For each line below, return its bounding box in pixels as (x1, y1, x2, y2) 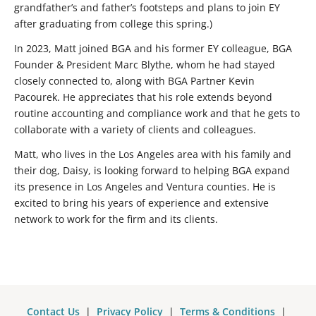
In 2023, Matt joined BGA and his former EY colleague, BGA (14, 41, 292, 55)
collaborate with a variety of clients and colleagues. (14, 122, 256, 136)
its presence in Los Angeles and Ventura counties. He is (14, 179, 276, 193)
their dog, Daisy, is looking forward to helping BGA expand (14, 163, 290, 177)
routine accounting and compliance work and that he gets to (14, 106, 300, 120)
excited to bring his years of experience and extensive (14, 195, 269, 209)
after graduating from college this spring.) (14, 16, 212, 30)
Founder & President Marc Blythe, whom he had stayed (14, 57, 275, 71)
